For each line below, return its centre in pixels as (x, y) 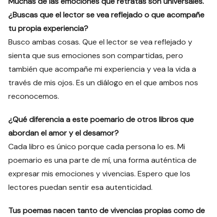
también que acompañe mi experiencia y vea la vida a (102, 69)
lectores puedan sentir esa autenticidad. (81, 187)
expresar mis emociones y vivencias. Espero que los (100, 174)
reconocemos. (34, 96)
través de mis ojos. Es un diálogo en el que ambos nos (103, 83)
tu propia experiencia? (48, 29)
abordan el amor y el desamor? (64, 133)
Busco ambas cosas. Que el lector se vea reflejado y (101, 42)
